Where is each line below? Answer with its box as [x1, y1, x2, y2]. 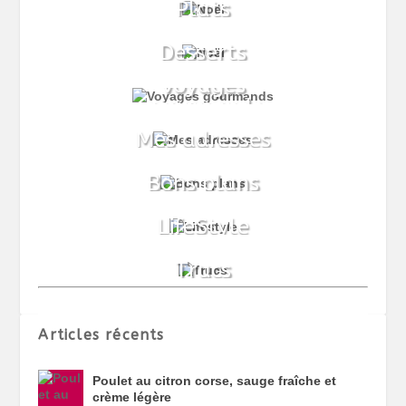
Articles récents [38, 325, 165, 343]
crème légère [92, 389, 172, 404]
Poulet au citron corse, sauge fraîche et [92, 372, 337, 388]
